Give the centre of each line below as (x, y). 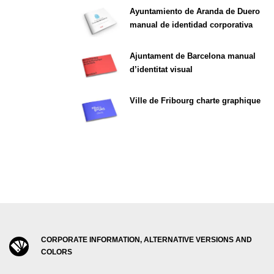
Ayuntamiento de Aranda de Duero (195, 12)
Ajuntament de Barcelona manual (193, 56)
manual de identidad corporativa (191, 25)
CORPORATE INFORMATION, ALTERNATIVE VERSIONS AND (146, 239)
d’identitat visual (161, 70)
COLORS (56, 252)
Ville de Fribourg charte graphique (195, 100)
